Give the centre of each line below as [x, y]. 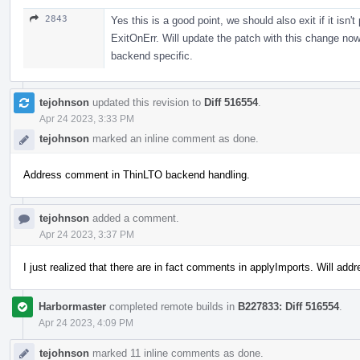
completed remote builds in [172, 306]
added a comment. [134, 218]
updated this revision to [147, 102]
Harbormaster [72, 306]
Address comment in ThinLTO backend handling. [137, 174]
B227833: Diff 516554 [288, 306]
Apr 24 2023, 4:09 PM [86, 323]
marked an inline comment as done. [174, 138]
